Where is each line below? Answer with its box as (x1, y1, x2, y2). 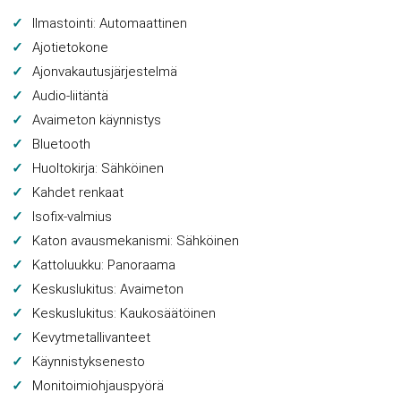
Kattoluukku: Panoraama (32, 257, 176, 273)
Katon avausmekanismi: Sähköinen (32, 233, 240, 249)
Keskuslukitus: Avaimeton (32, 281, 184, 297)
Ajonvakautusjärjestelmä (32, 64, 178, 80)
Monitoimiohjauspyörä (32, 378, 165, 394)
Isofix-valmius (32, 209, 113, 225)
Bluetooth (32, 136, 91, 152)
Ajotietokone (32, 39, 109, 55)
